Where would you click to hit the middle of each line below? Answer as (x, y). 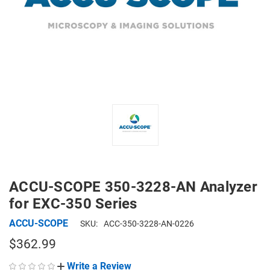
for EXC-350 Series (73, 204)
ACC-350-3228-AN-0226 (149, 224)
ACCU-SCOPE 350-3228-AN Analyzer (133, 187)
